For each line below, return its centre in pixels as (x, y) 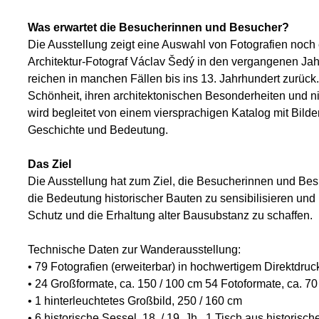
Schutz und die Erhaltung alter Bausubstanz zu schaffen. (170, 215)
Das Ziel (49, 164)
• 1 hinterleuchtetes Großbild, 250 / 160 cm (135, 301)
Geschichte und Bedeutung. (98, 130)
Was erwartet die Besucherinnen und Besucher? (158, 27)
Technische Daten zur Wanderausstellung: (134, 250)
